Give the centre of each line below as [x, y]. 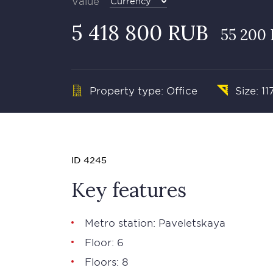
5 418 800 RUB [140, 33]
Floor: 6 [104, 242]
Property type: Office [144, 90]
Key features [129, 190]
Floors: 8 [107, 261]
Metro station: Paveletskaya [155, 222]
